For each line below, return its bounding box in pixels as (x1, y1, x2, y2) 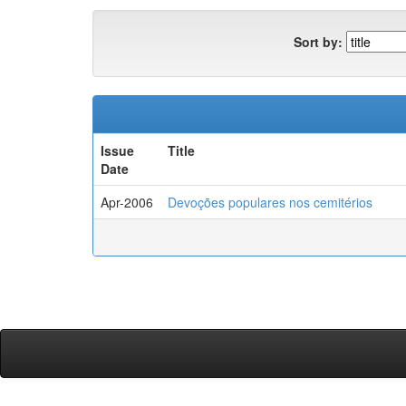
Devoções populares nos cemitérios (168, 193, 372, 211)
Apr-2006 (101, 193, 153, 211)
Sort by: (294, 32, 343, 51)
